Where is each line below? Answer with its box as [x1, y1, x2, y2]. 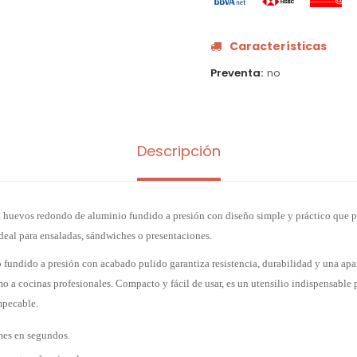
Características [229, 38, 327, 54]
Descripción [136, 141, 221, 161]
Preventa [210, 65, 261, 80]
